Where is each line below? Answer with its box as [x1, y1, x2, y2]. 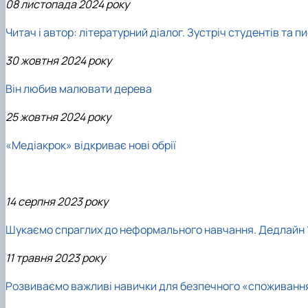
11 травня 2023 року [5, 250, 105, 265]
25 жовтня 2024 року [5, 109, 111, 124]
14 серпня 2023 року [5, 193, 108, 209]
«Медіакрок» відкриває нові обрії [5, 137, 176, 153]
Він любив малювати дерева [5, 80, 152, 96]
